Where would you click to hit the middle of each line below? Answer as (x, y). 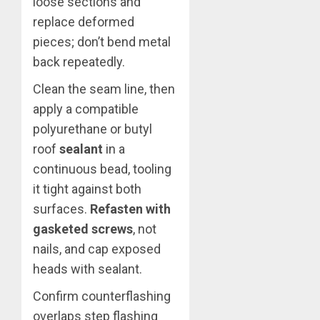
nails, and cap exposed (97, 249)
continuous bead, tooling (102, 169)
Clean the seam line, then (104, 89)
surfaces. (61, 209)
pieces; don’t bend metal (102, 42)
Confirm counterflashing (102, 296)
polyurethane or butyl (92, 129)
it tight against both (87, 189)
